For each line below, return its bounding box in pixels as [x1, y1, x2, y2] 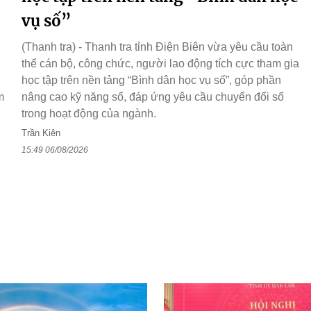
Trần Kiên [22, 128, 60, 139]
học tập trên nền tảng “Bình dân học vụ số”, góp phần [22, 74, 281, 87]
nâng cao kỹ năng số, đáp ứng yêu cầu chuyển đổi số [22, 91, 284, 103]
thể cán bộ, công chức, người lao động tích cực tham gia [22, 58, 299, 70]
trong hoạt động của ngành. [22, 108, 156, 120]
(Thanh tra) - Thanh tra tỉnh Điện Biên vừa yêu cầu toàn [22, 41, 293, 53]
